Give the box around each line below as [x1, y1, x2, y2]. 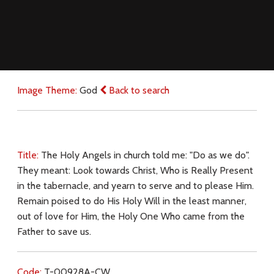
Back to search [106, 84, 169, 97]
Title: [17, 149, 41, 161]
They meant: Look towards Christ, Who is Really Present [17, 165, 253, 177]
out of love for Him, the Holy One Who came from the [17, 210, 245, 223]
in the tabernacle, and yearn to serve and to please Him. [17, 180, 254, 192]
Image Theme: [17, 84, 80, 97]
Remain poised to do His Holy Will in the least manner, [17, 195, 246, 207]
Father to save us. [17, 226, 91, 238]
